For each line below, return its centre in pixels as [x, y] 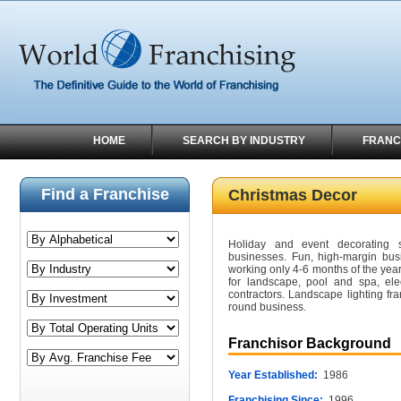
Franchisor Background [310, 343]
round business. [267, 307]
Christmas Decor [293, 195]
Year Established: [273, 375]
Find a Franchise [105, 194]
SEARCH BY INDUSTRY [244, 141]
